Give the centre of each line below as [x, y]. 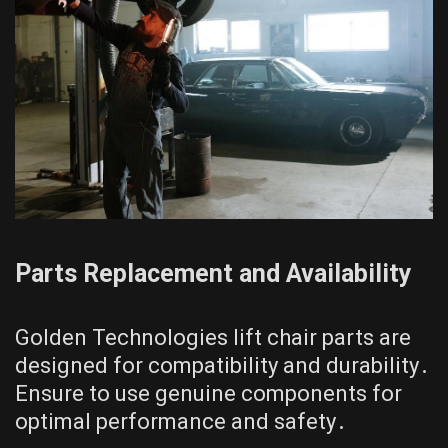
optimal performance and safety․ [181, 422]
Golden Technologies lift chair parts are [213, 338]
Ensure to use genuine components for [208, 394]
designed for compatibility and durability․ [222, 366]
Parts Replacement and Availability [213, 274]
